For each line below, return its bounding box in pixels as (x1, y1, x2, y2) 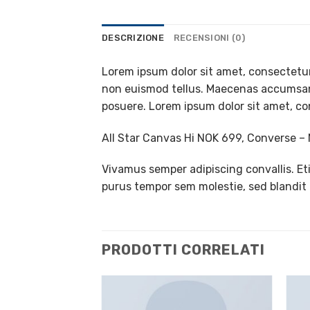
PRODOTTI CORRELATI (102, 241, 265, 259)
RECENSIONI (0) (173, 32, 246, 43)
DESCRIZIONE (102, 32, 164, 43)
